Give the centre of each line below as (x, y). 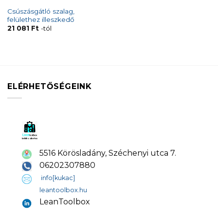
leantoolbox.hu (63, 190)
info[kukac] (58, 178)
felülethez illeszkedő (41, 19)
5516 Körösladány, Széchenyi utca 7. (108, 153)
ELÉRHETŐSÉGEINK (50, 86)
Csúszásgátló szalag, (41, 11)
